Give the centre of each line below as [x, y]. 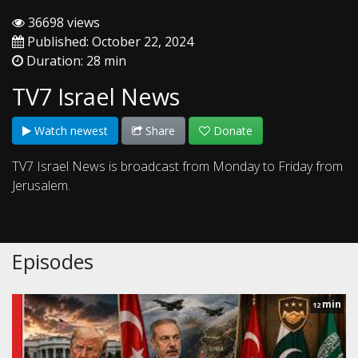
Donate [231, 131]
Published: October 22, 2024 [109, 42]
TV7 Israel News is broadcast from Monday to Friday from [177, 167]
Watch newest [70, 131]
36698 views [62, 23]
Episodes [53, 262]
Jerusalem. [41, 186]
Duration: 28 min [75, 61]
